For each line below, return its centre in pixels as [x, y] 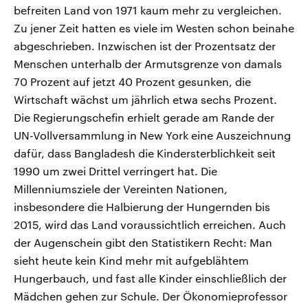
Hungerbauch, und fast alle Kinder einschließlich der [150, 278]
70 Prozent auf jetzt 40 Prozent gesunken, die [132, 81]
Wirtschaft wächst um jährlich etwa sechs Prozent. [145, 99]
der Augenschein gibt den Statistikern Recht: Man [143, 242]
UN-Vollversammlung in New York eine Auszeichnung [152, 135]
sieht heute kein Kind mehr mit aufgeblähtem [131, 260]
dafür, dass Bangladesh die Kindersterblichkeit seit [145, 153]
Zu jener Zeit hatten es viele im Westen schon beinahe [154, 27]
